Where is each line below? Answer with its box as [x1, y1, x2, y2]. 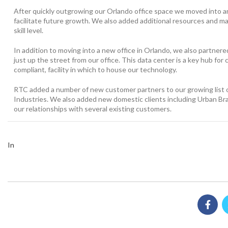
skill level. [14, 26, 43, 35]
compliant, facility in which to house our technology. [14, 65, 177, 74]
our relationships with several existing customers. [14, 104, 172, 113]
